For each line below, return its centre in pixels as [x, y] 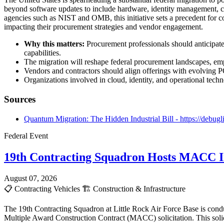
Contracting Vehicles [47, 188]
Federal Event [26, 135]
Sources [20, 99]
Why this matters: [54, 44]
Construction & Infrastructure [138, 188]
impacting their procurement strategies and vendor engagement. [103, 27]
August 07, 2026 [30, 178]
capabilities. [42, 53]
